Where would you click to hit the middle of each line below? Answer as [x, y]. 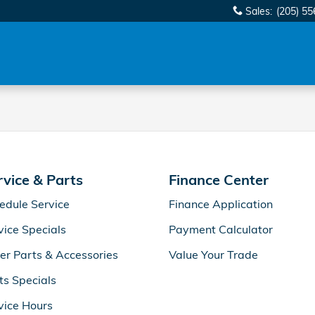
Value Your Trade [213, 255]
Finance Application [221, 204]
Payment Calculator [221, 229]
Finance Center [219, 180]
